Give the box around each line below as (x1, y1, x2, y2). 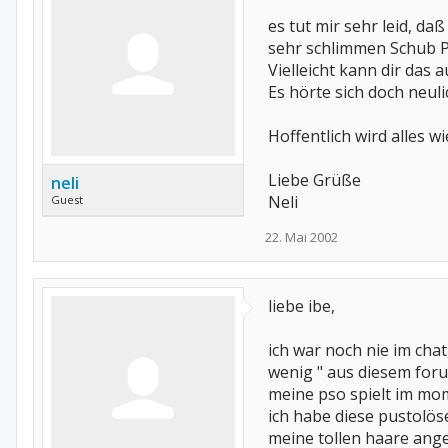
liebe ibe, (268, 295, 335, 317)
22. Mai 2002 (265, 228, 338, 246)
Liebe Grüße (268, 169, 361, 191)
